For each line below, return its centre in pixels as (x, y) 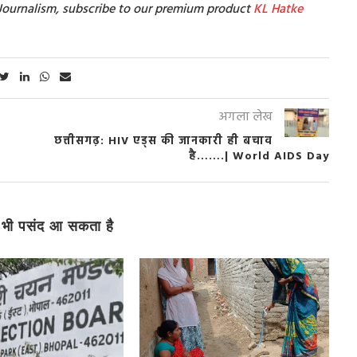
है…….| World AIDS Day (259, 156)
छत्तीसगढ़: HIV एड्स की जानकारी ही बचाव (163, 141)
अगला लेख (245, 117)
